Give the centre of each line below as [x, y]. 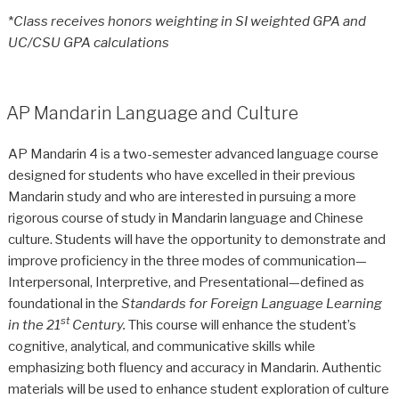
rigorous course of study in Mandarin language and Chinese [185, 218]
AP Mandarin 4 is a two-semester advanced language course [193, 154]
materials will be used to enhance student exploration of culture [198, 389]
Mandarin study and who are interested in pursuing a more [182, 196]
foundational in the [64, 303]
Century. [98, 325]
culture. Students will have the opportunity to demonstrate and [196, 239]
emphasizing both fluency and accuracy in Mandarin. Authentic [194, 367]
